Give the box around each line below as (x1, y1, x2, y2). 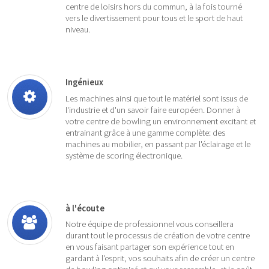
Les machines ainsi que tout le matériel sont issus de (65, 92, 248, 104)
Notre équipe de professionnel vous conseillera (65, 219, 234, 230)
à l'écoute (65, 202, 104, 214)
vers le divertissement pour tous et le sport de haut (65, 12, 243, 23)
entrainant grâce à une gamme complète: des (65, 127, 225, 138)
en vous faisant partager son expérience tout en (65, 241, 234, 253)
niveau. (65, 23, 90, 35)
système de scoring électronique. (65, 150, 183, 161)
